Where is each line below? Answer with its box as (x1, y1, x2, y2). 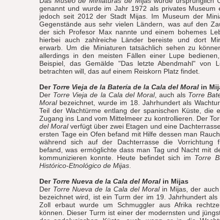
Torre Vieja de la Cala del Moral (53, 91, 155, 99)
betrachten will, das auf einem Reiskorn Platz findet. (39, 67, 200, 75)
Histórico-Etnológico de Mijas (39, 162, 129, 169)
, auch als (154, 91, 189, 99)
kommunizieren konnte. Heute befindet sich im (39, 154, 195, 162)
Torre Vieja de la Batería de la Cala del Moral (53, 83, 199, 91)
